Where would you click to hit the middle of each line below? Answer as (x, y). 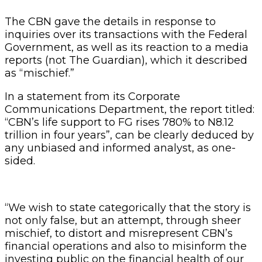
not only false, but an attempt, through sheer (123, 220)
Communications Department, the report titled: (130, 109)
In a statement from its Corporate (92, 96)
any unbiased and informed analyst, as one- (120, 148)
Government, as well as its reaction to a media (127, 47)
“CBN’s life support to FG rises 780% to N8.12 (119, 122)
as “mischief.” (39, 73)
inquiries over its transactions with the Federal (126, 34)
